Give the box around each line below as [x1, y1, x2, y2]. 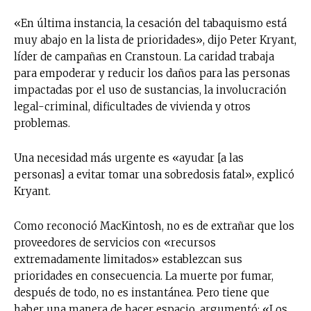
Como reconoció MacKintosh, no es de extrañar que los [14, 219, 294, 233]
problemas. [14, 116, 70, 130]
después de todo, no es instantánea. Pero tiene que [14, 285, 269, 299]
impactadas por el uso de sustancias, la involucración [14, 83, 287, 96]
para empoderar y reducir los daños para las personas [14, 66, 290, 80]
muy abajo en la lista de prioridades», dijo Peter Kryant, [14, 33, 296, 47]
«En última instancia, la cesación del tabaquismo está [14, 16, 287, 30]
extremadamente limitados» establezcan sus [14, 252, 242, 266]
